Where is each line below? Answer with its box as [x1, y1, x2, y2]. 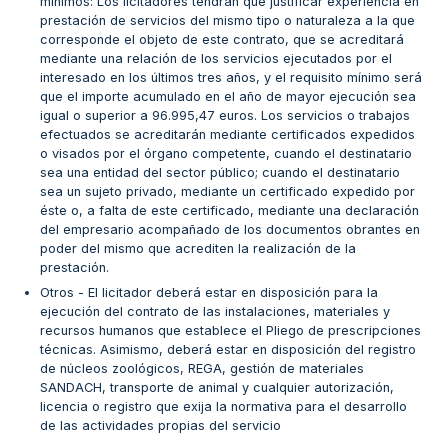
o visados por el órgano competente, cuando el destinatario [40, 145, 412, 161]
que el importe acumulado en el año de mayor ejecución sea [40, 88, 416, 104]
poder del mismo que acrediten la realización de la [40, 240, 356, 256]
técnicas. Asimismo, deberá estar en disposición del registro [40, 342, 416, 358]
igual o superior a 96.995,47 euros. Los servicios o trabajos [40, 107, 410, 123]
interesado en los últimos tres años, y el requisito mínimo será [40, 69, 422, 85]
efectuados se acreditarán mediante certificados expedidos [40, 126, 415, 142]
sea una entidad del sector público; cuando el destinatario [40, 164, 400, 180]
